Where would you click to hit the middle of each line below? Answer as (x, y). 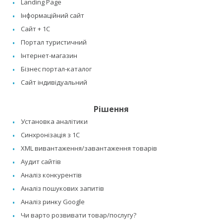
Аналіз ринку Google (53, 202)
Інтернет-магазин (49, 56)
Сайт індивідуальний (54, 83)
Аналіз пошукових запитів (62, 189)
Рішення (111, 109)
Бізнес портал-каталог (56, 69)
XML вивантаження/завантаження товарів (89, 148)
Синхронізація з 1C (50, 135)
